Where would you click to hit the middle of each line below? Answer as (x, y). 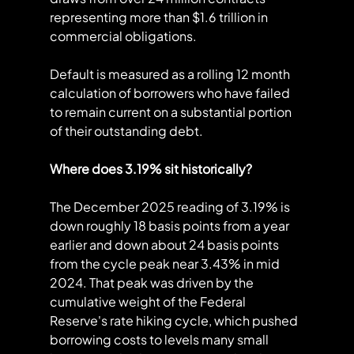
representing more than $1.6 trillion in (160, 17)
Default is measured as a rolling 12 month (171, 74)
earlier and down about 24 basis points (165, 245)
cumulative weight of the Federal (149, 302)
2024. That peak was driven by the (153, 283)
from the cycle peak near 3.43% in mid (166, 264)
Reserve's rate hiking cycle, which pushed (175, 321)
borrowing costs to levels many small (160, 340)
